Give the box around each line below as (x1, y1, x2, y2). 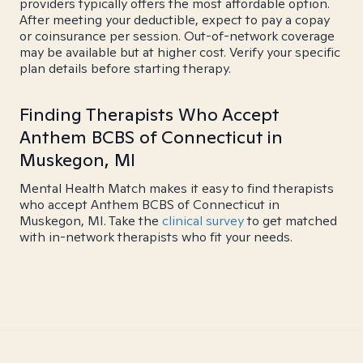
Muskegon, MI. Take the (19, 212, 162, 229)
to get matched (244, 212, 337, 229)
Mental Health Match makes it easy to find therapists (19, 180, 334, 197)
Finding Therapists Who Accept (19, 103, 279, 126)
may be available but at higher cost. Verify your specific (19, 44, 340, 61)
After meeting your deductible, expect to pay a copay (19, 11, 330, 28)
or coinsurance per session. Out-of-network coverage (19, 28, 335, 45)
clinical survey (162, 212, 244, 229)
